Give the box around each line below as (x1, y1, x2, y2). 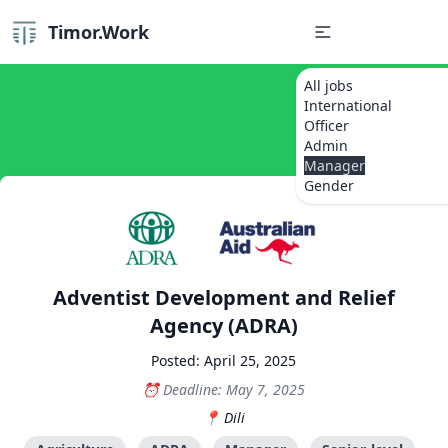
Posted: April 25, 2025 (151, 351, 297, 371)
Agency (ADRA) (149, 312, 298, 340)
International (304, 96, 392, 115)
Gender (304, 176, 354, 195)
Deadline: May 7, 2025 (163, 380, 306, 400)
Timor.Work (48, 20, 149, 44)
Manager (304, 156, 365, 175)
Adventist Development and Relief (52, 284, 395, 312)
